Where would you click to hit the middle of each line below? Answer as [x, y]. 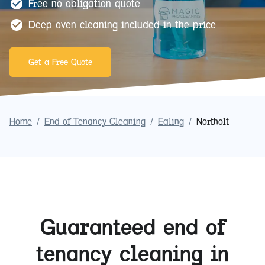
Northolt [213, 122]
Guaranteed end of [132, 227]
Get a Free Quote [60, 62]
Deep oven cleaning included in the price [122, 25]
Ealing [171, 122]
